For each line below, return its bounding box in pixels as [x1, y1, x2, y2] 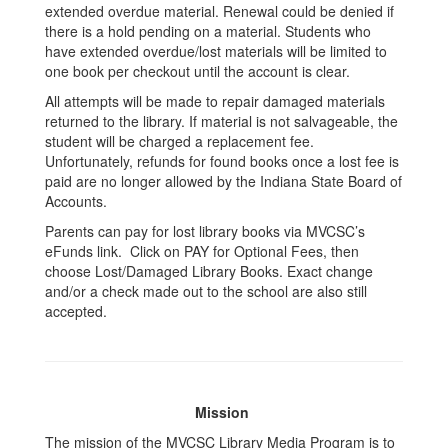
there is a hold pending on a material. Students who [45, 21, 371, 41]
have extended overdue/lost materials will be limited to [45, 41, 387, 61]
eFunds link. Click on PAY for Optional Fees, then [45, 241, 359, 261]
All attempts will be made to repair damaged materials [45, 91, 385, 111]
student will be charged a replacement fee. [45, 131, 314, 151]
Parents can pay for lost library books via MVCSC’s [45, 221, 365, 241]
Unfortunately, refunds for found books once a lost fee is [45, 151, 399, 171]
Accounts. [45, 191, 111, 211]
